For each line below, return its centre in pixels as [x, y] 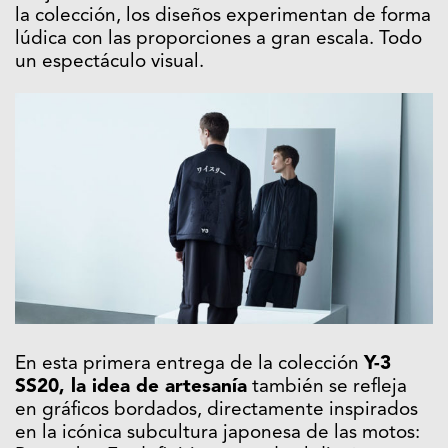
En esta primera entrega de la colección [189, 365]
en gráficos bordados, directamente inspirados [216, 411]
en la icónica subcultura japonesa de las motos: [217, 434]
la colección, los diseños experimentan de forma [223, 16]
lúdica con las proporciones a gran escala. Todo [218, 39]
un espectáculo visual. [109, 62]
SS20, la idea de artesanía [131, 388]
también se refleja [327, 388]
